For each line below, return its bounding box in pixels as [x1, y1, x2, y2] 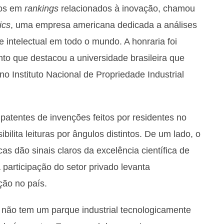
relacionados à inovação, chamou [58, 3, 195, 13]
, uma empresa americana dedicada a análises [10, 19, 197, 30]
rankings [24, 3, 58, 13]
